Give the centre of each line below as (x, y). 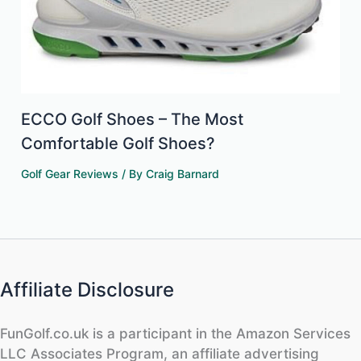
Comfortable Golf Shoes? (118, 144)
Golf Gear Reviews (70, 174)
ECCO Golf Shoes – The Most (133, 120)
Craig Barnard (183, 174)
